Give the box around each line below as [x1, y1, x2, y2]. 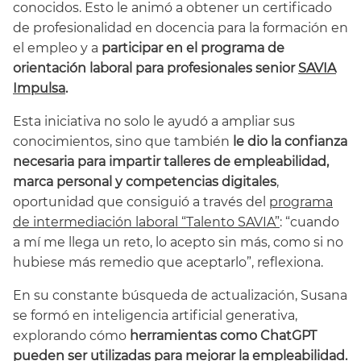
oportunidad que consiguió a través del [13, 194, 269, 210]
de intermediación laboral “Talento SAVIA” [13, 214, 280, 230]
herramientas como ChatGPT [130, 328, 317, 344]
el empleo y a [13, 40, 102, 56]
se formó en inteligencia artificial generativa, [13, 308, 297, 324]
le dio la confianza [230, 134, 347, 150]
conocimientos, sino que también [13, 134, 230, 150]
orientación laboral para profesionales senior [13, 60, 298, 77]
